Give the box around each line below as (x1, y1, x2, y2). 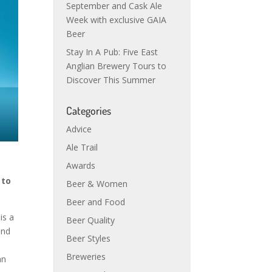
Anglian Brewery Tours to (66, 60, 167, 72)
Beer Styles (66, 233, 111, 244)
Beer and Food (66, 196, 126, 208)
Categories (66, 104, 112, 117)
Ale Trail (66, 141, 98, 153)
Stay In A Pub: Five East (66, 46, 158, 58)
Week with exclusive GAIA (66, 14, 167, 25)
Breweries (66, 251, 106, 262)
